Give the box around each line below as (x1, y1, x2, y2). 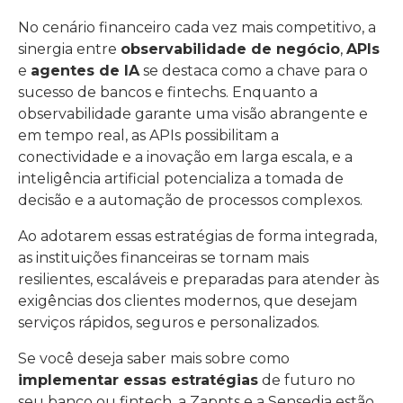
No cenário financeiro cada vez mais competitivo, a (18, 19, 376, 36)
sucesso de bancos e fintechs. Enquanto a (18, 84, 318, 101)
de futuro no (258, 372, 355, 389)
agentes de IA (31, 62, 139, 79)
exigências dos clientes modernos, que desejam (18, 292, 357, 309)
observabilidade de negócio (121, 40, 340, 58)
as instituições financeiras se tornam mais (18, 249, 309, 266)
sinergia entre (18, 40, 121, 58)
